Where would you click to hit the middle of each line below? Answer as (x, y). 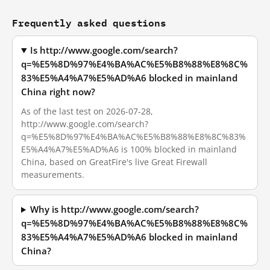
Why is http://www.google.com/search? (115, 209)
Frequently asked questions (89, 23)
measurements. (53, 174)
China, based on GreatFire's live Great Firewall (114, 162)
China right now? (58, 92)
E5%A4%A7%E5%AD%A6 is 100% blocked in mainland (129, 149)
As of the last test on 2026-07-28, (87, 111)
